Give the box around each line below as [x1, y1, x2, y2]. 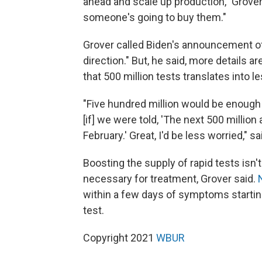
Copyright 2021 [83, 232, 156, 244]
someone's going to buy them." [83, 11, 226, 23]
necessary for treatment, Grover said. [83, 173, 258, 185]
